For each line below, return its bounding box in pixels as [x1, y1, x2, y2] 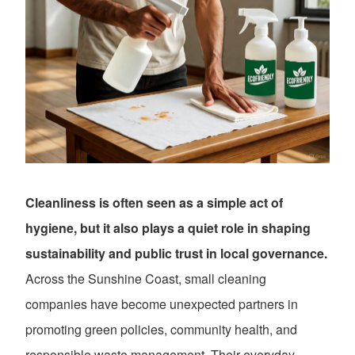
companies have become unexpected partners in [25, 295, 298, 314]
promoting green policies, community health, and [25, 320, 297, 339]
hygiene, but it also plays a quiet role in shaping [25, 219, 311, 238]
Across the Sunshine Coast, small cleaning [25, 269, 266, 288]
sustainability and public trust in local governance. [25, 244, 327, 263]
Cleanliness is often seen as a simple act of [25, 193, 283, 212]
